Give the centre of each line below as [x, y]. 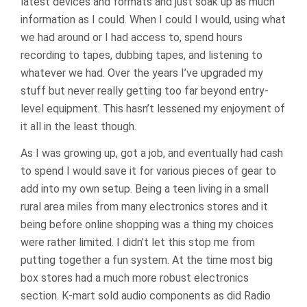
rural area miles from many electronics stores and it [144, 207]
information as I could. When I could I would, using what [153, 20]
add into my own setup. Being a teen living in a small [145, 189]
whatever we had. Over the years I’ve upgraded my [142, 73]
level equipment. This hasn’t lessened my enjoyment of [153, 109]
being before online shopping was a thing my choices [147, 224]
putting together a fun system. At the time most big [147, 260]
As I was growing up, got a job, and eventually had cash [152, 153]
